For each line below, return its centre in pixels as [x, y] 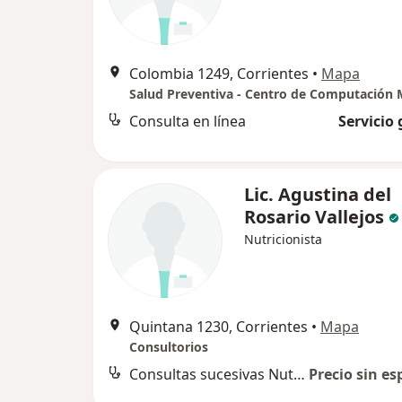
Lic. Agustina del [318, 194]
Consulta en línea [188, 121]
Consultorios [169, 347]
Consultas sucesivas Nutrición [299, 374]
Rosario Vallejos [314, 217]
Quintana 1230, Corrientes [218, 327]
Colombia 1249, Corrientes [219, 74]
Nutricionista [283, 239]
